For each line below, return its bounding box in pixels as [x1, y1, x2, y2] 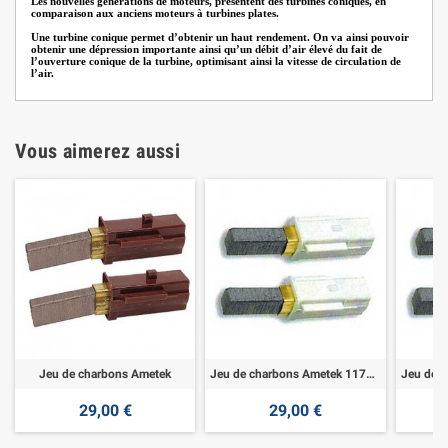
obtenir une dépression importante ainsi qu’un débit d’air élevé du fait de [31, 43, 382, 55]
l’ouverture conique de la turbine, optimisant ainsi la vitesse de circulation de [31, 55, 401, 67]
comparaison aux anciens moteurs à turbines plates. [31, 7, 279, 19]
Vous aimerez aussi [15, 138, 181, 163]
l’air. [31, 67, 57, 79]
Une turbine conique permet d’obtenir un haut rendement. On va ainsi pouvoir [31, 31, 409, 43]
